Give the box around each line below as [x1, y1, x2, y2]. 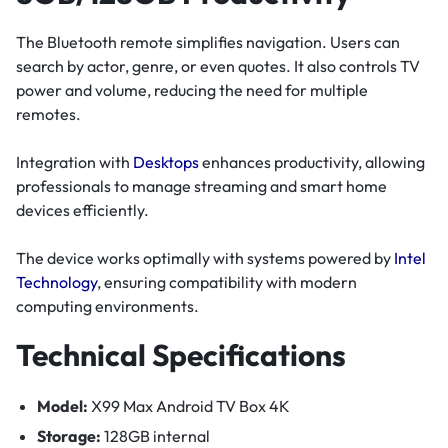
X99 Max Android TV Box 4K [87, 396, 290, 417]
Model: [36, 396, 88, 417]
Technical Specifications [16, 335, 346, 374]
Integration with [16, 151, 133, 172]
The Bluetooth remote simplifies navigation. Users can [16, 31, 400, 52]
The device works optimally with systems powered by [16, 247, 394, 268]
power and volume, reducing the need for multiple [16, 79, 368, 100]
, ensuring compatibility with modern [97, 271, 357, 292]
